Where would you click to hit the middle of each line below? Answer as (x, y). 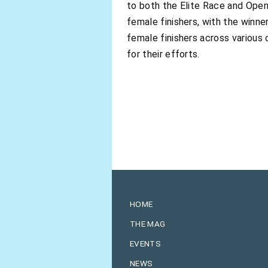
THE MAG (148, 223)
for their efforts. (163, 54)
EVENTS (145, 243)
